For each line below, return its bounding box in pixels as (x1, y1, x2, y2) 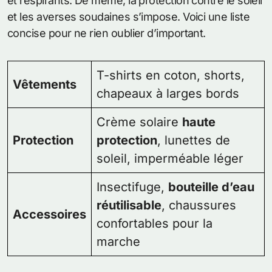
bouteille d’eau (168, 180, 254, 195)
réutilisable (97, 198, 161, 213)
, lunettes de (157, 133, 230, 148)
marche (97, 234, 140, 250)
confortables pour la (97, 216, 212, 231)
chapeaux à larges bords (97, 86, 239, 101)
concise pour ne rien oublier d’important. (7, 27, 206, 40)
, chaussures (161, 198, 236, 213)
